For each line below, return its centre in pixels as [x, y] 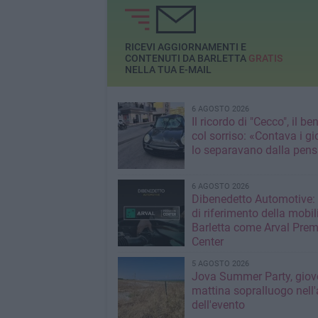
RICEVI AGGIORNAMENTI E [185, 47]
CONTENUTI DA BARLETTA [186, 59]
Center [207, 241]
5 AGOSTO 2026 [220, 263]
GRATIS [265, 59]
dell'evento [218, 305]
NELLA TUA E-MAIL [168, 70]
